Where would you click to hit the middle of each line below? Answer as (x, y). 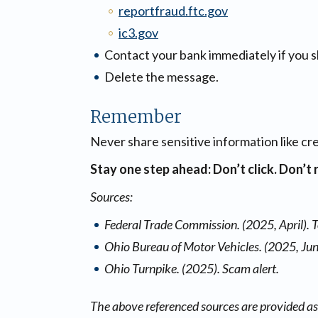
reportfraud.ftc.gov (173, 11)
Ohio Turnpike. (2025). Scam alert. (192, 268)
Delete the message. (161, 77)
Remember (136, 117)
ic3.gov (138, 33)
